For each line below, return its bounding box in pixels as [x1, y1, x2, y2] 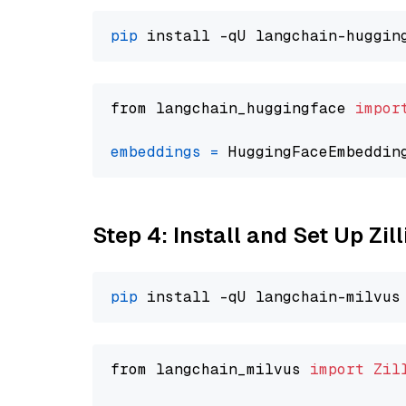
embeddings [111, 142, 201, 161]
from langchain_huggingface [111, 99, 355, 118]
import [310, 360, 364, 379]
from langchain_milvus [111, 360, 310, 379]
